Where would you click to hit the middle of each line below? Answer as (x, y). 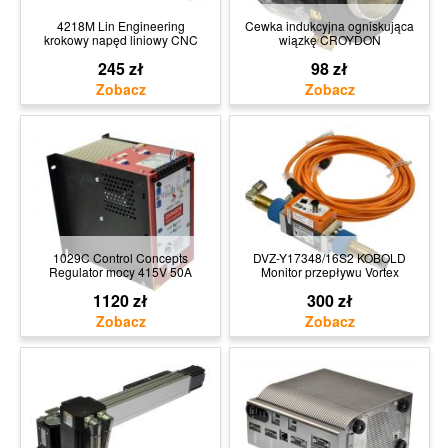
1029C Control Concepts (120, 257)
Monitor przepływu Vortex (329, 271)
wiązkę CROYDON (329, 39)
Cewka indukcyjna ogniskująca (329, 25)
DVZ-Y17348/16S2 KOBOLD (329, 257)
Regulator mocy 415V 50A (120, 271)
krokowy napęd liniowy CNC (120, 39)
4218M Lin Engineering (120, 25)
